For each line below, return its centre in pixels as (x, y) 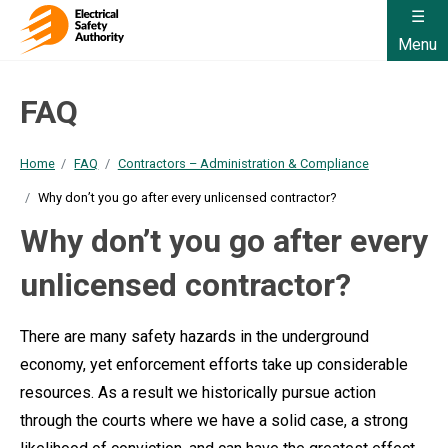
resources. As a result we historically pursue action (198, 392)
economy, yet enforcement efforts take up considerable (214, 364)
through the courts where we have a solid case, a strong (214, 420)
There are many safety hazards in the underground (194, 336)
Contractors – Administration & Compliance (243, 163)
